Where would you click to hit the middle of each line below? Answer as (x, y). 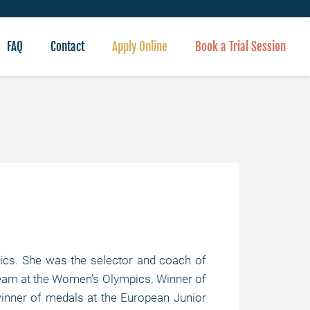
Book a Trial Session (240, 47)
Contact (67, 47)
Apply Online (140, 47)
